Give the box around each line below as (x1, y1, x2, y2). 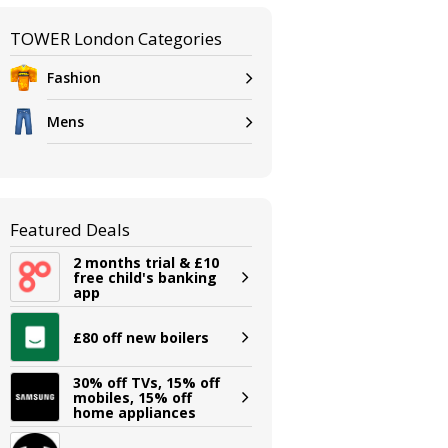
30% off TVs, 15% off (73, 372, 221, 392)
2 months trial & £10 (73, 252, 220, 272)
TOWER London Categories (10, 27, 223, 50)
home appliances (73, 402, 197, 422)
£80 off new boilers (73, 327, 210, 347)
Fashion (47, 67, 102, 87)
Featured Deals (10, 218, 131, 241)
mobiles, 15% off (73, 387, 193, 407)
